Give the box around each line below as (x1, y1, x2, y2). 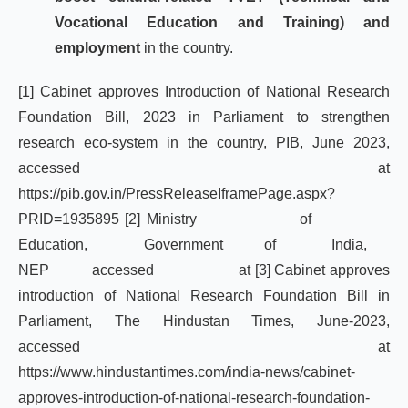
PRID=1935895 (18, 211, 119, 227)
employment (55, 40, 144, 56)
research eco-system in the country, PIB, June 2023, (18, 135, 390, 150)
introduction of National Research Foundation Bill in (18, 288, 390, 303)
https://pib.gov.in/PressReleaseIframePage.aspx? (18, 186, 335, 201)
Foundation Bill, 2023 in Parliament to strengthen (18, 109, 390, 125)
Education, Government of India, (18, 237, 390, 252)
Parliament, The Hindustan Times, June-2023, (18, 313, 390, 329)
